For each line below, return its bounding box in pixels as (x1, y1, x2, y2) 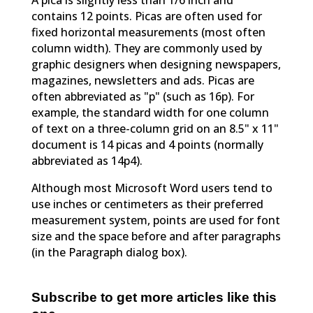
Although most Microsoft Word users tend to (31, 180, 272, 196)
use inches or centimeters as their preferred (31, 196, 263, 212)
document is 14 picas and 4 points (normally (31, 137, 263, 153)
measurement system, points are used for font (31, 212, 280, 228)
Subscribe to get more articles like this (31, 290, 277, 305)
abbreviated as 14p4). (31, 153, 143, 169)
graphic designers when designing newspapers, (31, 57, 281, 73)
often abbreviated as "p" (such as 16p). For (31, 89, 254, 105)
